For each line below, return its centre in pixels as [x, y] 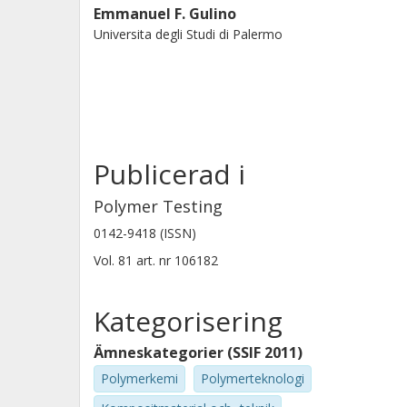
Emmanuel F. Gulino [165, 14]
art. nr [154, 260]
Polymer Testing [158, 206]
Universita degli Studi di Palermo [188, 34]
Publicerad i [169, 174]
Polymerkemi [139, 378]
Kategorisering [188, 321]
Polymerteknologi [253, 378]
